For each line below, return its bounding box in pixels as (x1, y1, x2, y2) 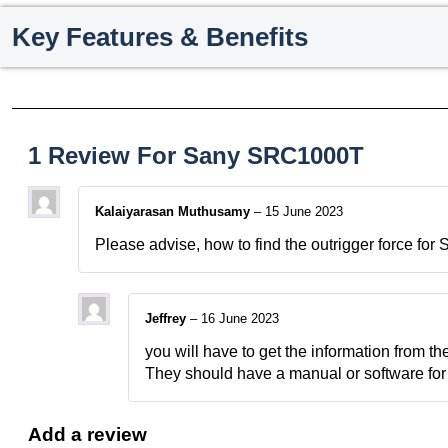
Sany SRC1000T (183, 141, 364, 169)
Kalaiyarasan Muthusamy (95, 203, 254, 219)
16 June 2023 (201, 310, 279, 326)
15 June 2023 (265, 203, 343, 219)
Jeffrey (145, 310, 190, 326)
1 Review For (28, 141, 183, 169)
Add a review (28, 424, 147, 446)
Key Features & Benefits (12, 22, 308, 51)
